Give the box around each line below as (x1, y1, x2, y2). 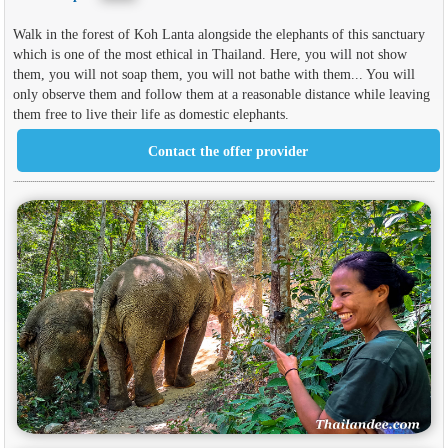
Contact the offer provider (148, 142, 309, 159)
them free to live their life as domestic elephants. (12, 105, 289, 122)
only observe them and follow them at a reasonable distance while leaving (12, 85, 430, 102)
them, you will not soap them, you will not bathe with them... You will (12, 65, 415, 82)
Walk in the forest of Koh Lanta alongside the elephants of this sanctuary (12, 25, 425, 42)
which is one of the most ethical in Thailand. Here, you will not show (12, 45, 407, 62)
